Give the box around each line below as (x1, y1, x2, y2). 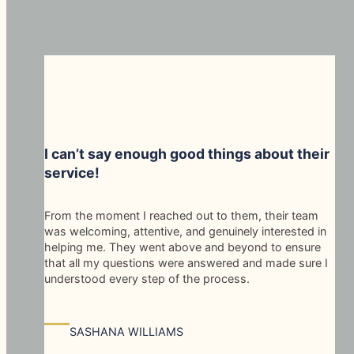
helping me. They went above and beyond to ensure (44, 239, 321, 254)
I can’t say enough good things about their (44, 145, 330, 162)
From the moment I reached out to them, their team (44, 208, 318, 222)
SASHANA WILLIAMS (70, 325, 183, 339)
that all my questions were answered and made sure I (44, 255, 328, 269)
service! (44, 164, 100, 181)
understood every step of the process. (44, 271, 250, 285)
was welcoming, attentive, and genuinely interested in (44, 224, 326, 238)
